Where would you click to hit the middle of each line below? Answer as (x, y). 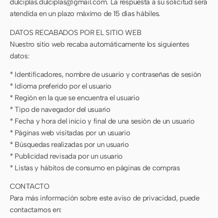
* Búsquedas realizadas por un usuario (69, 144)
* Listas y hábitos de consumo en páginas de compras (95, 168)
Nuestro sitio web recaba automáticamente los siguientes (100, 44)
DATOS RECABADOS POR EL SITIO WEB (76, 32)
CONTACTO (30, 187)
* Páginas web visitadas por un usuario (70, 133)
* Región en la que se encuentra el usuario (75, 98)
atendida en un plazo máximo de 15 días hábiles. (85, 14)
